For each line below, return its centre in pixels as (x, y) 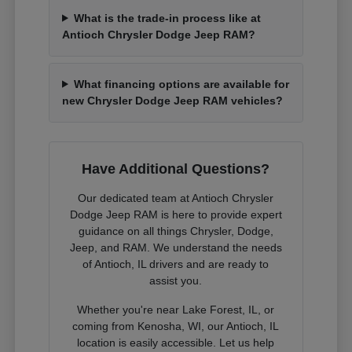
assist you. (176, 280)
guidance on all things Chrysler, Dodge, (176, 231)
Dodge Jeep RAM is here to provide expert (176, 214)
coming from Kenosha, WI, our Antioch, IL (176, 326)
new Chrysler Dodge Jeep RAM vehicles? (173, 100)
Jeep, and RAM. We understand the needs (176, 247)
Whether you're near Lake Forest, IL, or (176, 309)
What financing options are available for (181, 84)
